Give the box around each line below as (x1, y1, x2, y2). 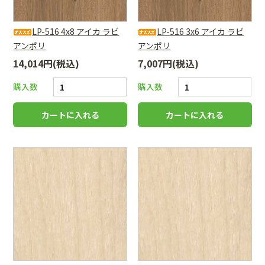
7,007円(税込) (138, 56, 199, 70)
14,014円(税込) (13, 56, 80, 70)
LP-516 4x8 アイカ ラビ (32, 25, 119, 37)
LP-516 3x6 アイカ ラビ (157, 25, 244, 37)
